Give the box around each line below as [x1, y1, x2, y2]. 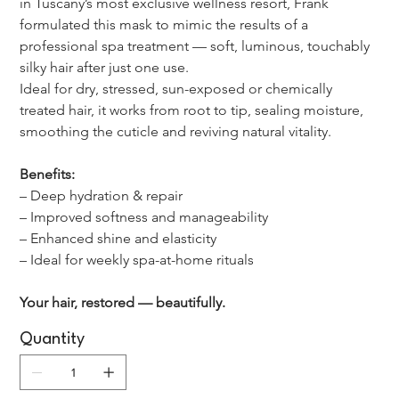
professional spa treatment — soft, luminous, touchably [20, 37, 374, 55]
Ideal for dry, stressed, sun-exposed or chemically [20, 80, 337, 98]
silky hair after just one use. [20, 59, 190, 77]
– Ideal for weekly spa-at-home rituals [20, 251, 255, 269]
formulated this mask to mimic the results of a [20, 16, 313, 34]
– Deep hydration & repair [20, 187, 183, 205]
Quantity [20, 331, 85, 348]
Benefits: [20, 166, 76, 183]
